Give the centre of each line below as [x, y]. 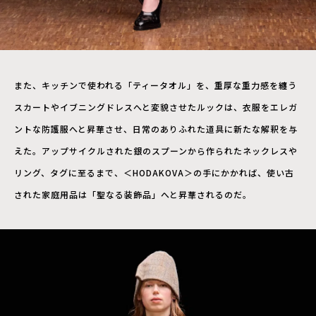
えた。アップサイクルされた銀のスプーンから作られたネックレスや [156, 150]
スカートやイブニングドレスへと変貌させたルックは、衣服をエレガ [156, 107]
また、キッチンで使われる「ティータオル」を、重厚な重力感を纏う [156, 85]
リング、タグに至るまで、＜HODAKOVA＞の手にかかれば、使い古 [154, 172]
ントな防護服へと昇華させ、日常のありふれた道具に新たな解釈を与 [156, 128]
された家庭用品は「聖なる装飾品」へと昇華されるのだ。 [133, 194]
